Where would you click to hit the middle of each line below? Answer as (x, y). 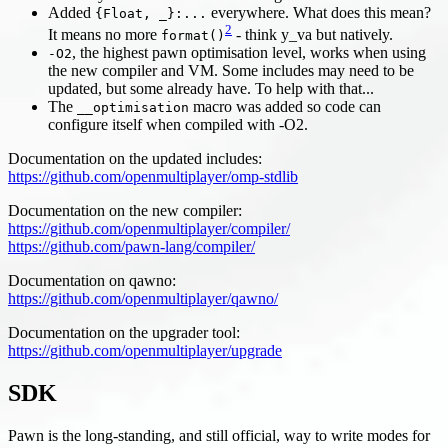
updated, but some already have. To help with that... (211, 89)
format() (193, 36)
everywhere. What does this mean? (319, 12)
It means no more (104, 35)
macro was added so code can (285, 107)
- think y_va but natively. (312, 35)
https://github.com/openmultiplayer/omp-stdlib (153, 177)
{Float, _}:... (151, 13)
